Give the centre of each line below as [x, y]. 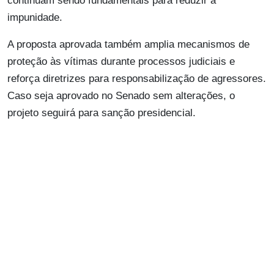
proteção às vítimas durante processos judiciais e [121, 62]
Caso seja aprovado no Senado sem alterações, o [121, 96]
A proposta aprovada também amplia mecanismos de [128, 45]
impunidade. [35, 18]
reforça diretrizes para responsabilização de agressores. [137, 79]
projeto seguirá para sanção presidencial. [102, 113]
